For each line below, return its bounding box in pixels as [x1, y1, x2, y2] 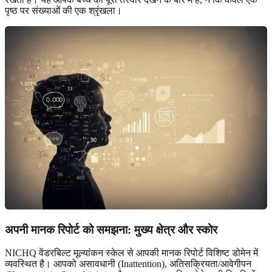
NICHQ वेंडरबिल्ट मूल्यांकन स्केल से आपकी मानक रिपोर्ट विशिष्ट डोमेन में [5, 248, 258, 259]
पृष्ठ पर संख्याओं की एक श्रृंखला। [5, 5, 122, 16]
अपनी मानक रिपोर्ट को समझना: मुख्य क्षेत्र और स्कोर [5, 223, 217, 236]
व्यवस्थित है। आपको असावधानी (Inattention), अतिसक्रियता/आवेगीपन [5, 259, 251, 270]
